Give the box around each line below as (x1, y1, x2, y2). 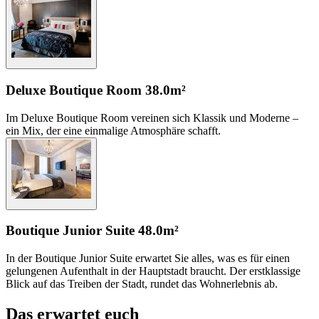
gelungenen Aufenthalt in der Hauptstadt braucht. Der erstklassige (6, 264, 300, 277)
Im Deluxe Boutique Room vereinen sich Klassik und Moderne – (6, 111, 298, 124)
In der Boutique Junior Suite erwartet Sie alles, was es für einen (6, 251, 290, 264)
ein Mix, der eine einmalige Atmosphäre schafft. (6, 124, 221, 137)
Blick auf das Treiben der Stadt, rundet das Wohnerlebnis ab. (6, 277, 278, 290)
